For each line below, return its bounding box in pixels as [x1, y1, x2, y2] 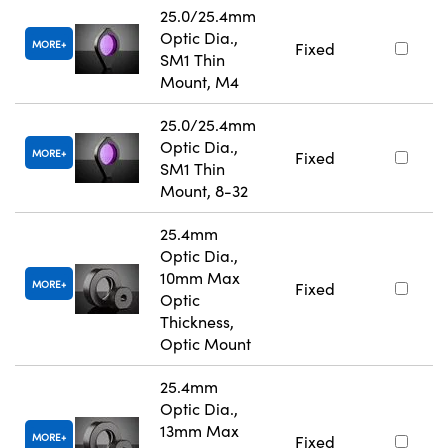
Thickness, [160, 311, 234, 333]
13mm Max [160, 420, 239, 442]
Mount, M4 [160, 71, 239, 93]
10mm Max [160, 267, 240, 289]
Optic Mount [160, 333, 251, 355]
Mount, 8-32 [160, 180, 248, 202]
